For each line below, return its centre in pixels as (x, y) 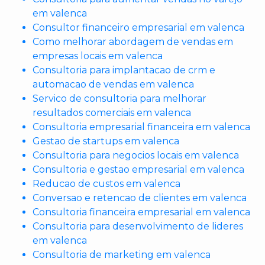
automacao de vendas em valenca (113, 85)
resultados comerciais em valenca (112, 113)
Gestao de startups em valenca (106, 141)
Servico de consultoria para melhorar (119, 99)
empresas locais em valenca (98, 56)
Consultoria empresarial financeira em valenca (141, 127)
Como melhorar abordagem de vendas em (133, 42)
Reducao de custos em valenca (106, 184)
